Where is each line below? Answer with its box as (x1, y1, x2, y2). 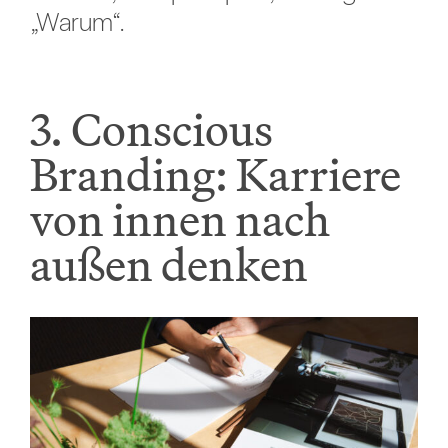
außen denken (29, 236, 308, 294)
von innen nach (29, 191, 330, 249)
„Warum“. (29, 6, 125, 38)
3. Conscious (29, 101, 273, 159)
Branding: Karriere (29, 146, 401, 204)
